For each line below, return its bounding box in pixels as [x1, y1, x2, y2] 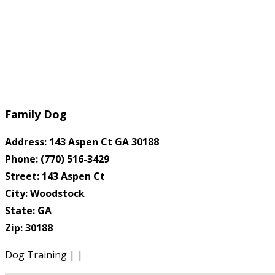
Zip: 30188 [5, 221, 53, 235]
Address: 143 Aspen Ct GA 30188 [5, 135, 159, 149]
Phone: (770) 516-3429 [5, 152, 109, 166]
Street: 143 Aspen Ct [5, 169, 105, 184]
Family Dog [5, 107, 67, 122]
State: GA [5, 204, 52, 218]
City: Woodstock [5, 187, 85, 201]
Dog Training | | [5, 248, 83, 262]
